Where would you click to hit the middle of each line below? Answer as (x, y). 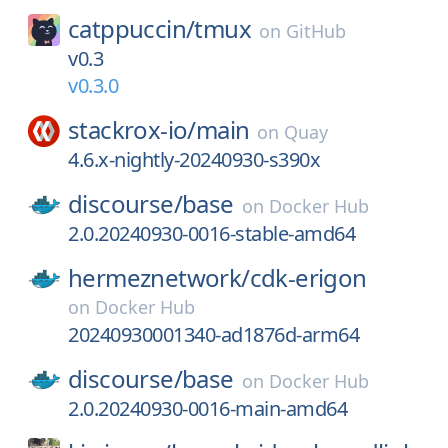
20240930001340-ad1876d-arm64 (213, 334)
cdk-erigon (308, 277)
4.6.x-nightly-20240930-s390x (194, 159)
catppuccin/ (131, 28)
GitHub (316, 31)
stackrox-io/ (132, 129)
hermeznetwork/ (159, 277)
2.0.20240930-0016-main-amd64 (207, 408)
